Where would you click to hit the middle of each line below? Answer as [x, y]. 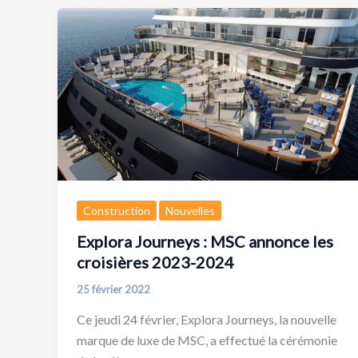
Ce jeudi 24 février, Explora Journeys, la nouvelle [207, 319]
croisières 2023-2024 [155, 263]
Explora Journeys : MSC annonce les [205, 242]
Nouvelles [190, 211]
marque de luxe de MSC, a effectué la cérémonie [207, 340]
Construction [117, 211]
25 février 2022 [113, 290]
